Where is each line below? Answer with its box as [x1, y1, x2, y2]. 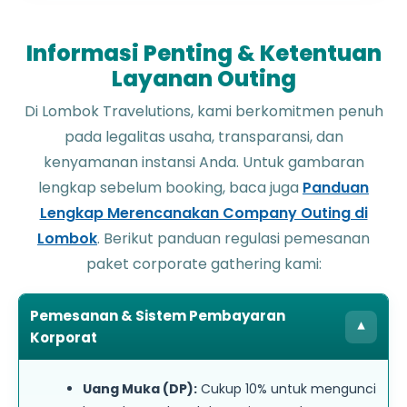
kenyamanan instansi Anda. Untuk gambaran [43, 151, 364, 173]
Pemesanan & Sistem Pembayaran [30, 305, 285, 325]
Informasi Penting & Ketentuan [25, 37, 382, 68]
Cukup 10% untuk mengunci [197, 379, 376, 398]
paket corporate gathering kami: [85, 253, 322, 274]
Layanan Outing [111, 63, 296, 94]
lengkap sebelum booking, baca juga [38, 176, 303, 198]
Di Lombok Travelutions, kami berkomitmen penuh [24, 100, 383, 122]
